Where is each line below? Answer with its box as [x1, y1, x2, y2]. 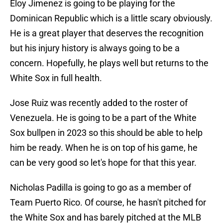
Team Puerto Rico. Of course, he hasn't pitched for [10, 197, 206, 208]
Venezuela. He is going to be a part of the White [10, 112, 197, 123]
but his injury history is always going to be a [10, 43, 180, 54]
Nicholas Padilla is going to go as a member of [10, 182, 191, 193]
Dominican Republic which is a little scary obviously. [10, 13, 213, 24]
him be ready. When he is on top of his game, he [10, 142, 198, 153]
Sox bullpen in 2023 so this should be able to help [10, 127, 203, 138]
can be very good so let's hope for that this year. [10, 157, 197, 168]
